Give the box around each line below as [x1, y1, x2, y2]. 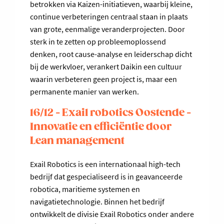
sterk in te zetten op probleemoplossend [30, 36, 166, 47]
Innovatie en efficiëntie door [30, 121, 171, 133]
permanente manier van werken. [30, 86, 139, 97]
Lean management [30, 135, 124, 147]
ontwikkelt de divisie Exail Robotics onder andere [30, 209, 194, 219]
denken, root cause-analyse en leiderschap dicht [30, 49, 192, 59]
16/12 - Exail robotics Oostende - [30, 107, 191, 119]
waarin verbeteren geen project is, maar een [30, 74, 177, 84]
